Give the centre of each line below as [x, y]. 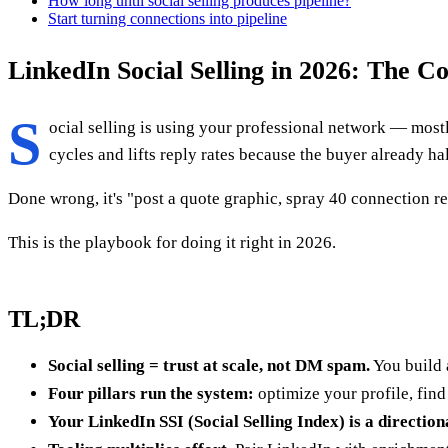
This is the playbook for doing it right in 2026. [172, 243]
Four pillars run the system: [151, 394]
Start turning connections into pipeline [167, 18]
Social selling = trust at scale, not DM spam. [209, 366]
